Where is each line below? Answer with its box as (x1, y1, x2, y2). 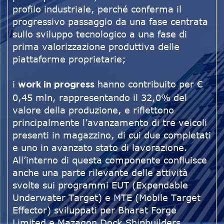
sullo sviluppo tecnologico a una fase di (12, 28, 187, 40)
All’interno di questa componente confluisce (12, 154, 207, 166)
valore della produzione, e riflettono (12, 104, 174, 116)
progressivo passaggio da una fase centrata (12, 16, 208, 27)
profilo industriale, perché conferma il (12, 3, 181, 15)
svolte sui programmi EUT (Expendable (12, 179, 188, 191)
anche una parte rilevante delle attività (12, 167, 188, 178)
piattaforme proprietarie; (12, 53, 126, 65)
